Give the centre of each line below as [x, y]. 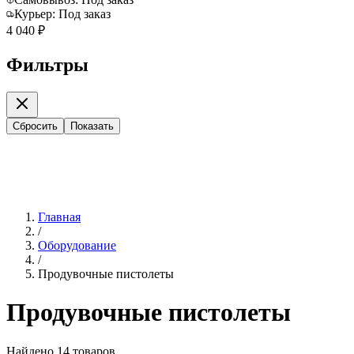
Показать [92, 126]
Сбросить [35, 126]
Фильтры [47, 65]
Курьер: [36, 14]
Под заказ [85, 14]
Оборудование [77, 245]
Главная [59, 217]
